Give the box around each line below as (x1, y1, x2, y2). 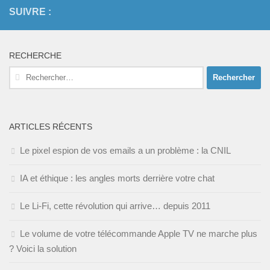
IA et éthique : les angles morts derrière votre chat (20, 172, 215, 183)
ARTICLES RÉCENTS (9, 121, 92, 131)
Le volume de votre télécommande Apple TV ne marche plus (20, 228, 257, 239)
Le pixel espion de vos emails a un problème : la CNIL (20, 145, 231, 155)
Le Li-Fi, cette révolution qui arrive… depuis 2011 (20, 200, 210, 211)
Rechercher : (8, 67, 60, 78)
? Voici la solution (9, 243, 77, 254)
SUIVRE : (9, 6, 51, 17)
